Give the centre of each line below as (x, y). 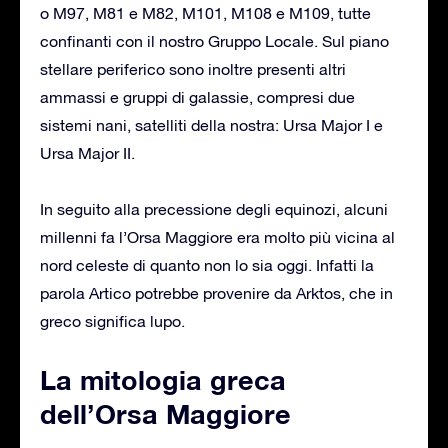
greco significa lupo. (112, 320)
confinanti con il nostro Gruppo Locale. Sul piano (214, 40)
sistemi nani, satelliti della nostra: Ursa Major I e (211, 124)
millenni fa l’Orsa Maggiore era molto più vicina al (217, 236)
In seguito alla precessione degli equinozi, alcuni (214, 208)
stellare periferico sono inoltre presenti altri (193, 68)
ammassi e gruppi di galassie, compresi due (197, 96)
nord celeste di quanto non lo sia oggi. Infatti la (207, 264)
